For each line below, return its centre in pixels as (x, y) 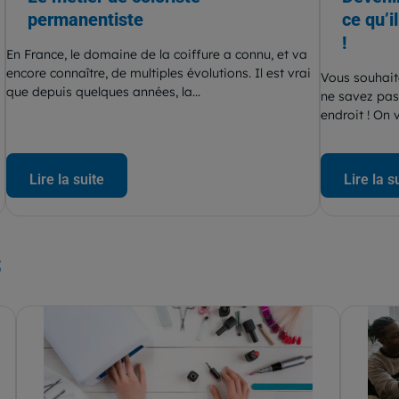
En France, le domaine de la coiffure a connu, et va (157, 55)
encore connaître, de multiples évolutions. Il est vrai (159, 73)
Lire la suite (67, 180)
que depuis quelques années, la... (104, 92)
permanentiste (86, 20)
